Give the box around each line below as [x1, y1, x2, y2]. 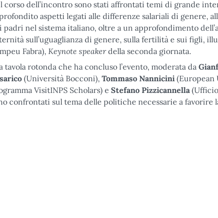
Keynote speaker [48, 46, 106, 56]
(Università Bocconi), [22, 73, 102, 83]
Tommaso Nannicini [102, 73, 175, 83]
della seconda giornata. [106, 46, 191, 56]
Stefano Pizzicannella [111, 85, 190, 95]
